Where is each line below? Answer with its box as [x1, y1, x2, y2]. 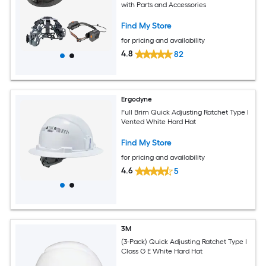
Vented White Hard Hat [121, 118, 197, 126]
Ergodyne [121, 94, 153, 103]
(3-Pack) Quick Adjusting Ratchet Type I [121, 237, 248, 246]
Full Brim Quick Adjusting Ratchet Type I [121, 108, 249, 117]
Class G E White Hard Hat [121, 247, 203, 256]
